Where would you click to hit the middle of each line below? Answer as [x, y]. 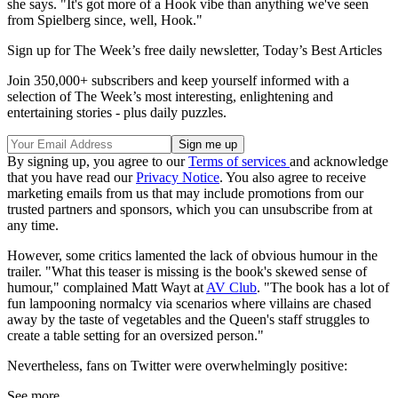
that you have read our [72, 178]
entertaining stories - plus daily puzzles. [117, 113]
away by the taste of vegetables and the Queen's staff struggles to [188, 320]
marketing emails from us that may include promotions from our [185, 194]
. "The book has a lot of [323, 288]
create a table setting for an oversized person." [135, 336]
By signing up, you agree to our [98, 162]
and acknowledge [339, 162]
